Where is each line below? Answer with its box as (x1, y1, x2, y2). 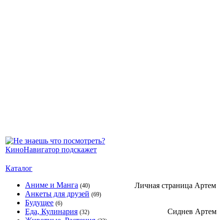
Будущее (25, 198, 54, 207)
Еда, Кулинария (25, 207, 78, 216)
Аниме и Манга (25, 181, 78, 189)
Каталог (5, 164, 32, 172)
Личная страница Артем (135, 181, 216, 190)
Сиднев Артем (167, 207, 217, 216)
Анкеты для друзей (25, 190, 89, 198)
